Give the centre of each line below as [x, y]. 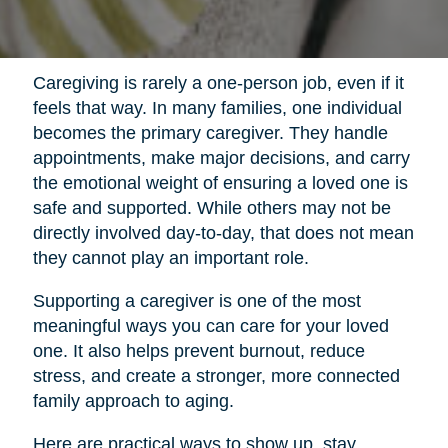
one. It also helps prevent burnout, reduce [198, 350]
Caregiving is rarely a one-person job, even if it [218, 82]
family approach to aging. [133, 400]
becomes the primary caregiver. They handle [210, 132]
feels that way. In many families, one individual [217, 107]
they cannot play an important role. [170, 257]
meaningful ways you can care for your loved [210, 325]
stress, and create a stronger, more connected [216, 375]
